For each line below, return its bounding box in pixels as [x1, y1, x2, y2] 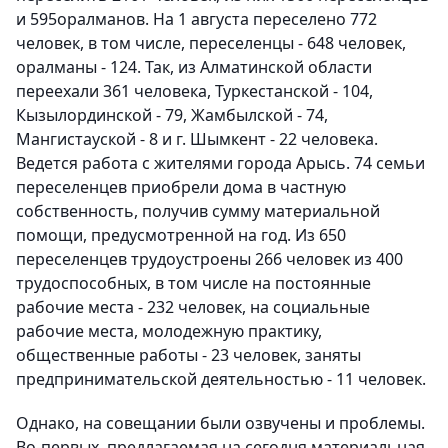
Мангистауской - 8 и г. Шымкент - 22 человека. [16, 128, 378, 151]
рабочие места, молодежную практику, [16, 320, 322, 343]
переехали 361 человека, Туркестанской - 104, [16, 80, 373, 103]
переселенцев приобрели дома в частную [16, 176, 346, 199]
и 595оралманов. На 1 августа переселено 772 [16, 8, 377, 31]
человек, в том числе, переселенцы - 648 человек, [16, 32, 406, 55]
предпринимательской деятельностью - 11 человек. [16, 368, 426, 391]
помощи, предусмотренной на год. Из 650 [16, 224, 346, 247]
